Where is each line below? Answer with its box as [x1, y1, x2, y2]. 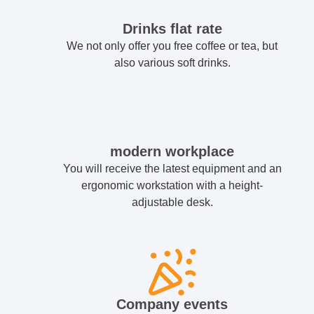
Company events [116, 296, 228, 313]
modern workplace [110, 144, 235, 160]
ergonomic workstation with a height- [81, 179, 264, 192]
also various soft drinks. [114, 57, 231, 69]
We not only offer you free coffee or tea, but [67, 40, 278, 53]
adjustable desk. [131, 196, 213, 209]
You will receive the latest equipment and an [62, 163, 282, 175]
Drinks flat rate [122, 21, 222, 37]
